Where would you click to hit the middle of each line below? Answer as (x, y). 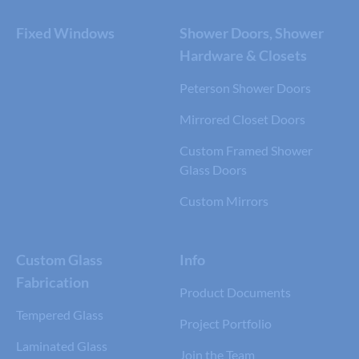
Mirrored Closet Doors (242, 119)
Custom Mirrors (224, 200)
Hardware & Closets (243, 55)
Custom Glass (59, 259)
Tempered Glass (60, 314)
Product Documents (235, 292)
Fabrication (52, 282)
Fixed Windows (65, 32)
